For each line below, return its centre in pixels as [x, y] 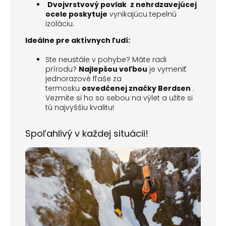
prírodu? [62, 69]
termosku [64, 89]
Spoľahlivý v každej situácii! [87, 134]
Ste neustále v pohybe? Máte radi [106, 60]
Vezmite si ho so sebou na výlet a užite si [119, 98]
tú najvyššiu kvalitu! [80, 108]
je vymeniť [167, 69]
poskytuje [88, 14]
